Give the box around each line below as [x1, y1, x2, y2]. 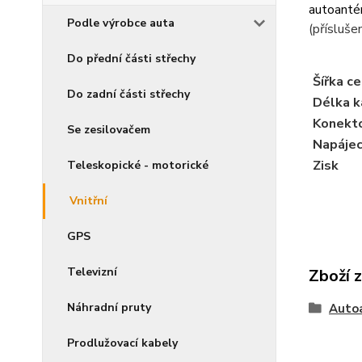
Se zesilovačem [67, 122, 150, 138]
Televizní [67, 264, 117, 280]
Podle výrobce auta [67, 15, 175, 32]
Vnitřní [69, 193, 107, 209]
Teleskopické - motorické [67, 158, 208, 174]
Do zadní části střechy [67, 86, 190, 103]
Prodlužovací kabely [67, 335, 178, 351]
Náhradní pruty [67, 300, 151, 316]
